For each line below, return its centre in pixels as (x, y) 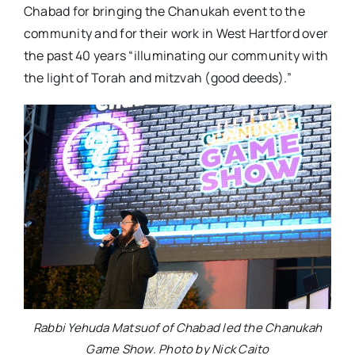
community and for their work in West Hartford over (176, 33)
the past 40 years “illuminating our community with (176, 55)
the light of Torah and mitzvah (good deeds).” (157, 77)
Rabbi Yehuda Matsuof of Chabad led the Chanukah (177, 328)
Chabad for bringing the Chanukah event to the (164, 11)
